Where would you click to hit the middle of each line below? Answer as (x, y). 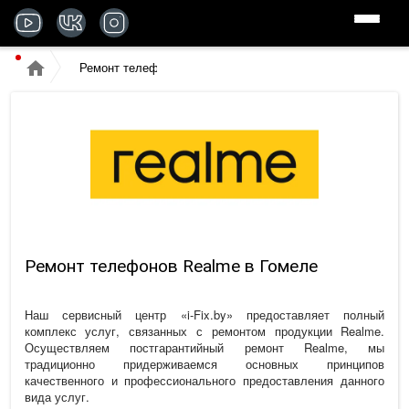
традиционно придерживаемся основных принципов (204, 363)
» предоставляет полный (305, 314)
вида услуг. (57, 396)
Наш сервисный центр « (105, 314)
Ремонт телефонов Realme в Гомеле (171, 266)
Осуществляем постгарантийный (134, 347)
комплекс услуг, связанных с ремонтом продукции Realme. (204, 330)
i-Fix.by (206, 314)
